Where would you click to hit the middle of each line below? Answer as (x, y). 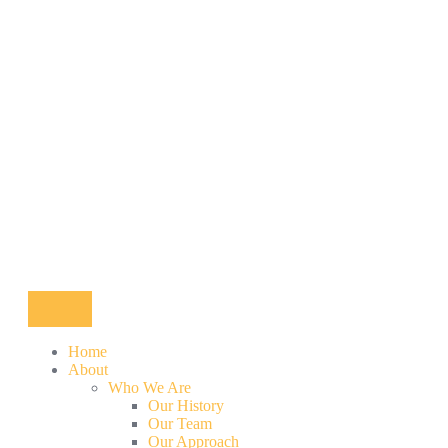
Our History (186, 405)
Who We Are (149, 387)
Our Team (180, 423)
